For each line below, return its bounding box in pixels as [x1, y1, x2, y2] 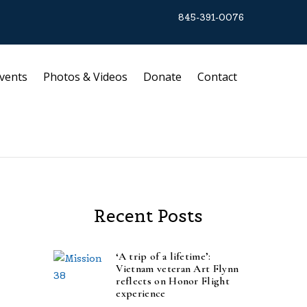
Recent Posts [94, 204, 204, 227]
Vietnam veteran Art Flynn [116, 262, 239, 276]
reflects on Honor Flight [116, 274, 230, 288]
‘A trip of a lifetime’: [116, 249, 211, 264]
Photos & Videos [43, 69, 128, 85]
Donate [143, 69, 182, 85]
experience [116, 286, 166, 301]
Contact [197, 69, 238, 85]
